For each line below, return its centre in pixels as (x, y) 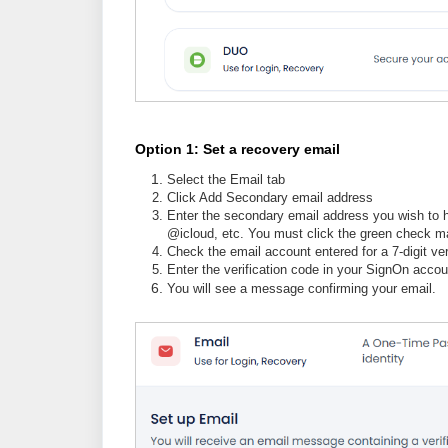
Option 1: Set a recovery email (237, 148)
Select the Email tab (226, 179)
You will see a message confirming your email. (301, 288)
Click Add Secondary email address (270, 197)
